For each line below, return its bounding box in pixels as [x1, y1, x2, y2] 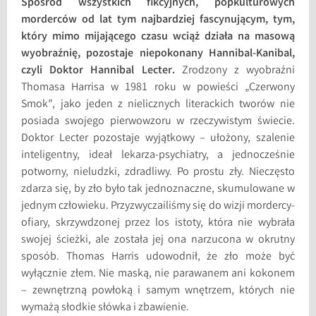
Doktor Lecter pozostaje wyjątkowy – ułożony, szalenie [21, 130, 295, 147]
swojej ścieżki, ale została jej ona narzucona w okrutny [21, 232, 295, 249]
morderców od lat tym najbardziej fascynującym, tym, [21, 12, 295, 29]
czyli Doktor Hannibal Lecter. [21, 63, 175, 80]
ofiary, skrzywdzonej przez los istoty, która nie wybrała [21, 215, 295, 232]
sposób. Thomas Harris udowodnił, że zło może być [21, 249, 295, 266]
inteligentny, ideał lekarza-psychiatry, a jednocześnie [21, 147, 295, 164]
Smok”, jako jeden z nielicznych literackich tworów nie [21, 97, 295, 114]
